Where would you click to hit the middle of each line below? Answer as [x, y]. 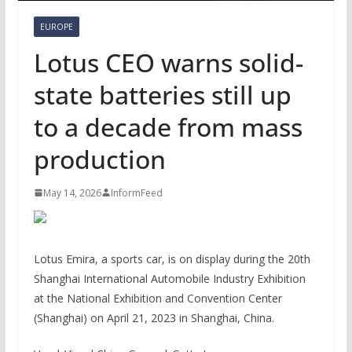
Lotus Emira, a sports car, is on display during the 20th [172, 258]
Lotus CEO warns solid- [168, 62]
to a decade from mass [168, 126]
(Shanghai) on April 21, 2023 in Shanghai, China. [154, 317]
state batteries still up [162, 94]
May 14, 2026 [72, 192]
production [99, 159]
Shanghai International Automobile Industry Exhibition [169, 278]
